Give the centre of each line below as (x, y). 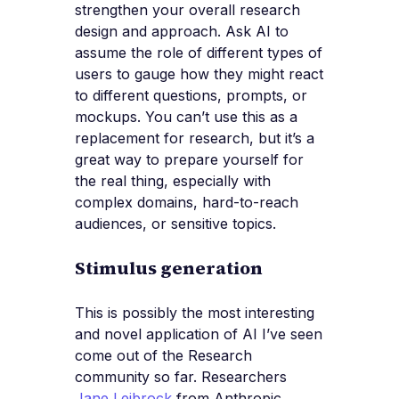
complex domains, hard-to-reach (187, 203)
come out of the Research (163, 356)
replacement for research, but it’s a (195, 138)
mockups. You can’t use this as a (186, 117)
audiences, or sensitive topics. (175, 224)
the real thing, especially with (173, 181)
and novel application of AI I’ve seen (199, 334)
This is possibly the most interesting (195, 313)
